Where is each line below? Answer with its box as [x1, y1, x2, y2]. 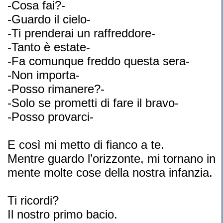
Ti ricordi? [7, 194, 59, 207]
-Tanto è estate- [7, 40, 90, 54]
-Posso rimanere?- [7, 82, 105, 96]
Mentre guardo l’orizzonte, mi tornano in [7, 152, 216, 165]
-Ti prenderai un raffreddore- [7, 26, 155, 40]
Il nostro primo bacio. [7, 208, 117, 221]
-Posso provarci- [7, 110, 94, 123]
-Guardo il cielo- [7, 12, 91, 26]
